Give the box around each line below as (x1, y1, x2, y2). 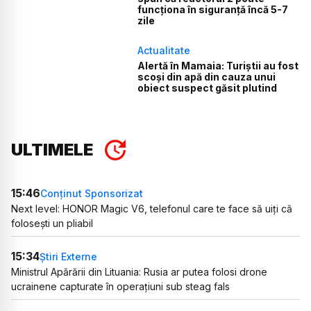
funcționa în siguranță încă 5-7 (137, 3, 289, 16)
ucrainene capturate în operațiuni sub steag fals (11, 280, 230, 293)
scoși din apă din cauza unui (137, 71, 276, 83)
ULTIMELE (11, 140, 93, 160)
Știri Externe (40, 250, 97, 262)
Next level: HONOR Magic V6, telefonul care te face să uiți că (11, 203, 292, 215)
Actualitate (137, 44, 191, 57)
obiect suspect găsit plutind (137, 82, 278, 94)
